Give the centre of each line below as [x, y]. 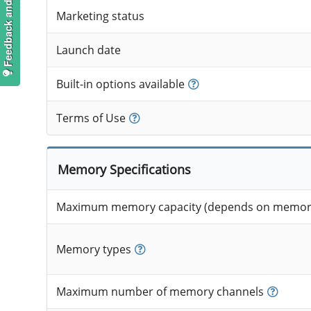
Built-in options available [120, 84]
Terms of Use [91, 118]
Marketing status [100, 16]
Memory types [93, 250]
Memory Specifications [124, 169]
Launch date [88, 50]
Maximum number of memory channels [160, 292]
